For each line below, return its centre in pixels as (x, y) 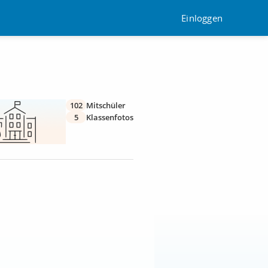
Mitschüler (106, 105)
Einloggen (202, 18)
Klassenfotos (110, 117)
